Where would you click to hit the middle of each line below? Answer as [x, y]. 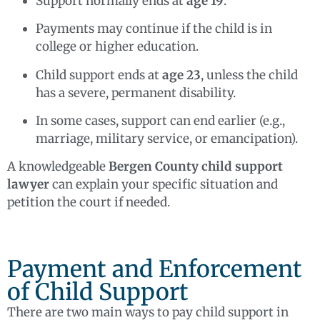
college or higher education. [117, 47]
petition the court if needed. [89, 202]
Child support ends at [99, 75]
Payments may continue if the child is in [154, 29]
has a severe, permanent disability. [136, 92]
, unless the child [249, 75]
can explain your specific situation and [164, 185]
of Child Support [98, 292]
